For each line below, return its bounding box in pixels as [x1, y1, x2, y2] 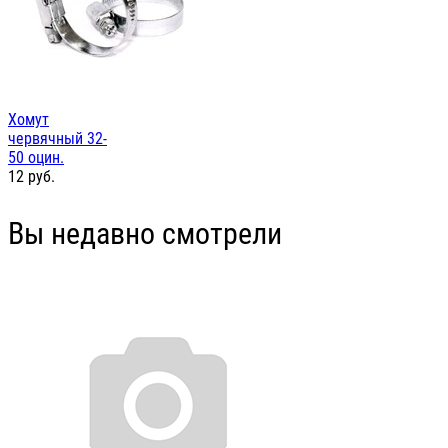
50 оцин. [8, 148, 64, 168]
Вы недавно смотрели [8, 216, 282, 252]
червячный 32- [8, 129, 107, 149]
